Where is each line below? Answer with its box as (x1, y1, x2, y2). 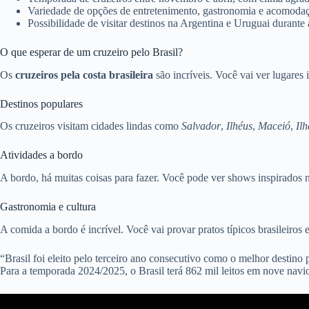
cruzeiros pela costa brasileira (15, 68, 153, 81)
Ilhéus (226, 120, 252, 132)
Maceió (258, 120, 290, 132)
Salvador (181, 120, 221, 132)
